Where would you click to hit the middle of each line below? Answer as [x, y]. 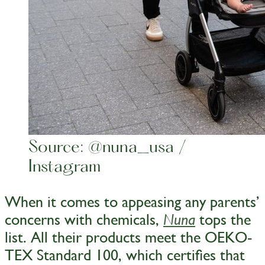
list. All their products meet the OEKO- [128, 237]
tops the [223, 219]
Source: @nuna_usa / [107, 148]
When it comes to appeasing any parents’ [132, 201]
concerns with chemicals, [84, 219]
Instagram [64, 167]
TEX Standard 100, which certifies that [125, 255]
